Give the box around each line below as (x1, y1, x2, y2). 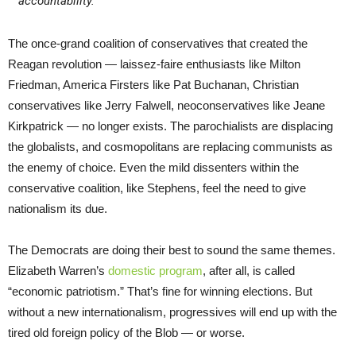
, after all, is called (203, 263, 295, 277)
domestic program (108, 263, 203, 277)
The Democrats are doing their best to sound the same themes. (8, 242, 335, 257)
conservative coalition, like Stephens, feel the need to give (8, 180, 306, 195)
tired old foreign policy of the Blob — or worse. (8, 325, 248, 339)
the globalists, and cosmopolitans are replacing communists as (8, 139, 333, 153)
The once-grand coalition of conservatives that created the (8, 36, 308, 50)
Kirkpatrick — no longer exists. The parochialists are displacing (8, 118, 333, 133)
